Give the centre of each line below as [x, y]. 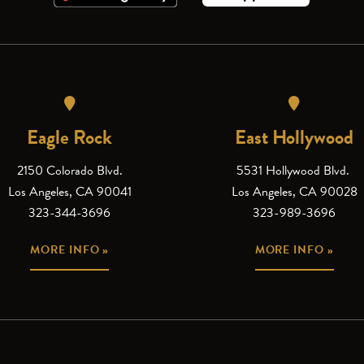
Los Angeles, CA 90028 [294, 191]
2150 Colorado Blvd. [69, 170]
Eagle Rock [70, 137]
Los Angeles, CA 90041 [69, 191]
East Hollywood [295, 137]
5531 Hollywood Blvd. [294, 170]
